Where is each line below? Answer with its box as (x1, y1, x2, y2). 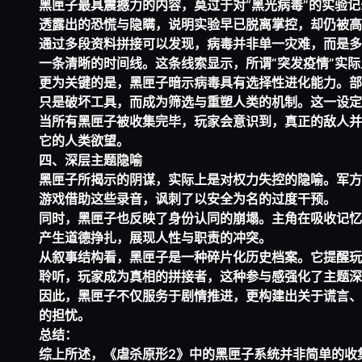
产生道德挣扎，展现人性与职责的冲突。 (39, 229, 271, 246)
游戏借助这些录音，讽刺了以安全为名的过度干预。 (39, 191, 336, 208)
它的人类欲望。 (39, 133, 129, 149)
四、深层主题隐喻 (39, 152, 142, 169)
